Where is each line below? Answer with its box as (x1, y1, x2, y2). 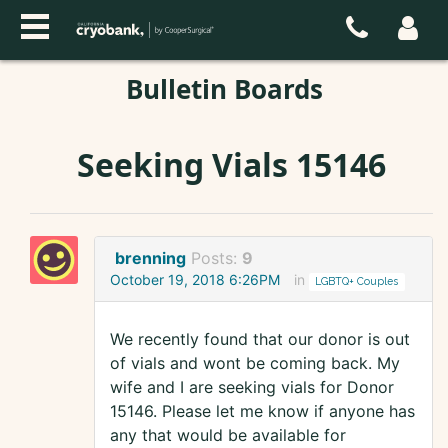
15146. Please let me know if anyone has (110, 401, 415, 422)
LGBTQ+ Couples (315, 275, 399, 288)
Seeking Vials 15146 (77, 143, 386, 186)
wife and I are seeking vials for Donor (110, 377, 394, 398)
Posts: (191, 248, 242, 269)
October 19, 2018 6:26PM (110, 271, 280, 289)
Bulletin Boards (125, 71, 323, 107)
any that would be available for (110, 425, 346, 446)
